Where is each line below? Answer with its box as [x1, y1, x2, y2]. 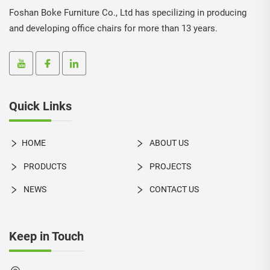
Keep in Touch [9, 228, 84, 243]
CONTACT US [147, 184, 199, 194]
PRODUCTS [22, 161, 66, 171]
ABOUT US [147, 138, 189, 148]
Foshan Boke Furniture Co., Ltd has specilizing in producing [9, 7, 246, 19]
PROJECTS [147, 161, 191, 171]
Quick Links [9, 99, 72, 114]
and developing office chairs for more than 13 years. [9, 23, 218, 34]
